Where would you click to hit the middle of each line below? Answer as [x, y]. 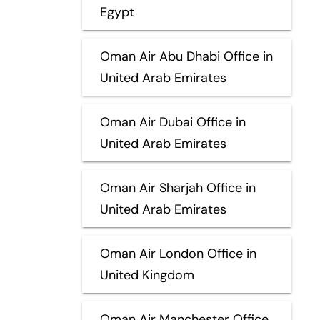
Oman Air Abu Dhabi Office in [186, 56]
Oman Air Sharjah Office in [177, 187]
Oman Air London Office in [178, 253]
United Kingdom [147, 275]
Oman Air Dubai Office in [172, 122]
